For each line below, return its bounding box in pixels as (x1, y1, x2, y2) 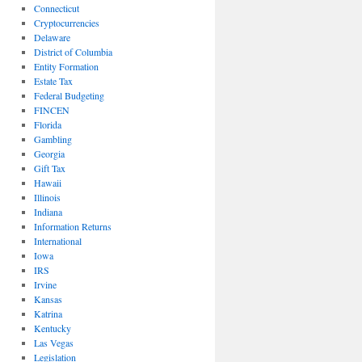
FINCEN (33, 103, 69, 116)
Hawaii (33, 176, 61, 189)
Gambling (33, 133, 72, 145)
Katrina (33, 307, 62, 320)
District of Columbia (33, 45, 112, 58)
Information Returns (33, 220, 112, 233)
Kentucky (33, 322, 71, 335)
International (33, 234, 82, 247)
